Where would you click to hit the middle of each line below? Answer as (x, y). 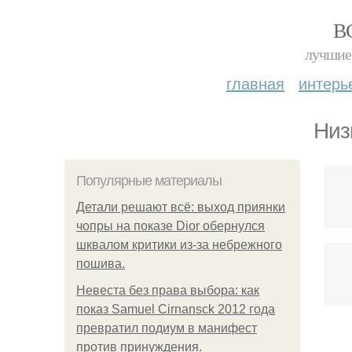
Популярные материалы (149, 181)
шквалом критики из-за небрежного (179, 245)
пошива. (101, 264)
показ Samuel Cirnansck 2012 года (176, 309)
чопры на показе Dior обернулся (170, 226)
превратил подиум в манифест (167, 328)
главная (255, 83)
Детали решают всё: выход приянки (181, 207)
